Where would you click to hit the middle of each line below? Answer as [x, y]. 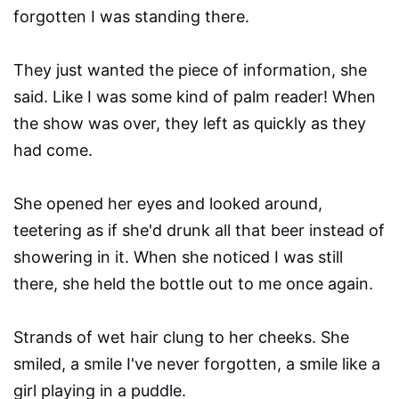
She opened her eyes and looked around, [168, 204]
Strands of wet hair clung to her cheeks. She [181, 338]
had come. [53, 151]
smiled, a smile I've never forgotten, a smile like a [197, 364]
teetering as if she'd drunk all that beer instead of [199, 231]
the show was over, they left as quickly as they [190, 124]
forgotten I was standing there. [136, 17]
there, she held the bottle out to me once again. [198, 284]
